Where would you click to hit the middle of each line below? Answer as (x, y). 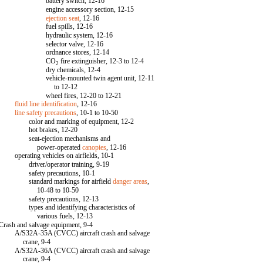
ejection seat (63, 18)
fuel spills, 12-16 (70, 26)
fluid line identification (46, 104)
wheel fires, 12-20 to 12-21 (84, 96)
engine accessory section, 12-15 (90, 9)
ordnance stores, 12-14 (78, 52)
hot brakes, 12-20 (53, 130)
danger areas (130, 181)
